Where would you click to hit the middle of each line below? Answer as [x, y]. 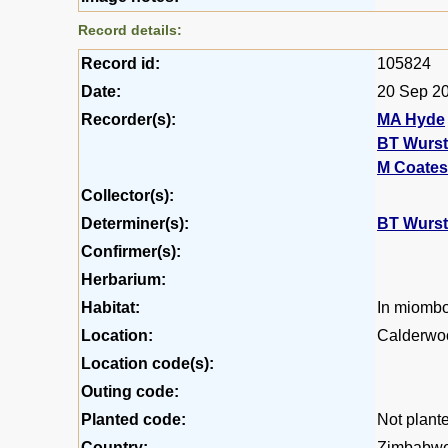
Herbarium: [123, 279]
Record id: [120, 63]
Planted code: [133, 419]
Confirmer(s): [131, 251]
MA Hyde [411, 119]
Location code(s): [147, 363]
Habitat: [110, 307]
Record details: [130, 29]
